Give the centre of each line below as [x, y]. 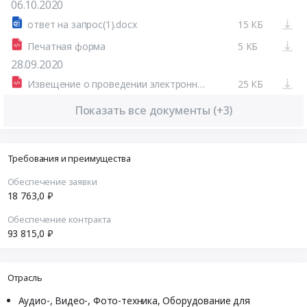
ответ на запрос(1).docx [82, 24]
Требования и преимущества [69, 158]
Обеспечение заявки [52, 182]
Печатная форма [67, 46]
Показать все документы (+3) [153, 110]
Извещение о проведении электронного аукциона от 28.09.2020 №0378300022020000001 [201, 84]
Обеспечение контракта [59, 220]
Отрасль [25, 277]
